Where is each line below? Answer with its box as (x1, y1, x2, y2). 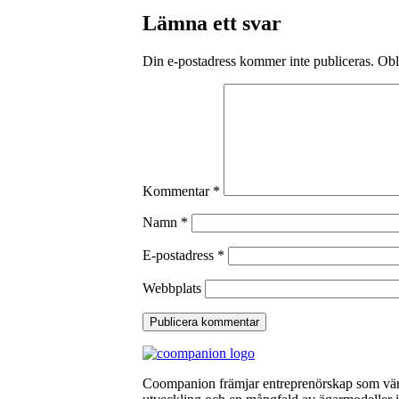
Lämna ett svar (142, 11, 281, 35)
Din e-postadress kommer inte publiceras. (142, 53, 374, 69)
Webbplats (142, 280, 201, 296)
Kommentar (142, 183, 213, 199)
